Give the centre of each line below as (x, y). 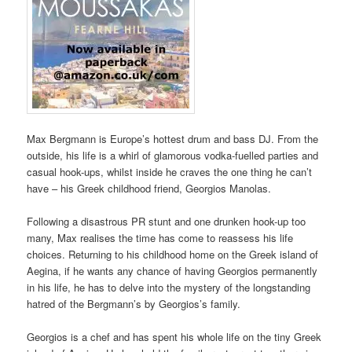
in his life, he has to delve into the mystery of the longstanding (169, 288)
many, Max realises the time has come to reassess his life (160, 238)
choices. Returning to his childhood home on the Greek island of (173, 255)
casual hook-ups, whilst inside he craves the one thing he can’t (170, 172)
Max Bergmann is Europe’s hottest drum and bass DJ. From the (173, 139)
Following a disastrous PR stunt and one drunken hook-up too (167, 222)
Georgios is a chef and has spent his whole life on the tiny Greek (174, 337)
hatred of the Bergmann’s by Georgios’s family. (134, 304)
